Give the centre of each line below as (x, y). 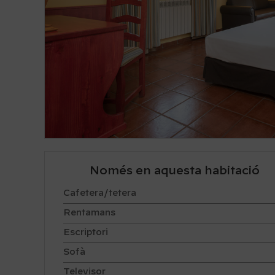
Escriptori (86, 233)
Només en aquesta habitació (174, 171)
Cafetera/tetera (100, 194)
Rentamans (89, 213)
